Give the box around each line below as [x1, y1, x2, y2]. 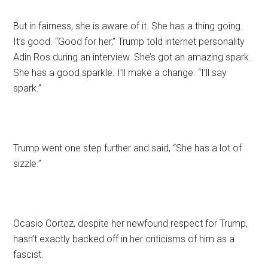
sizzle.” [13, 157, 42, 169]
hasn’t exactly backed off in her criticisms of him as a [13, 233, 235, 245]
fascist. [13, 248, 44, 260]
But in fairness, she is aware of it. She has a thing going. [13, 20, 243, 32]
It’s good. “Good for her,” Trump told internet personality [13, 35, 245, 47]
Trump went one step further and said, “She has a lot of [13, 142, 242, 154]
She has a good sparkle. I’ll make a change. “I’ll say [13, 66, 227, 78]
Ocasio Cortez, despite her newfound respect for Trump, [13, 217, 248, 229]
